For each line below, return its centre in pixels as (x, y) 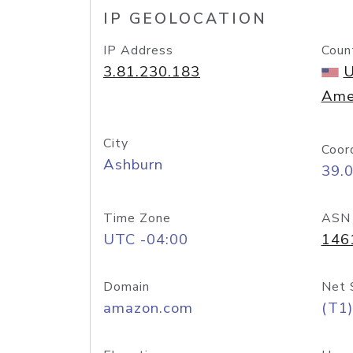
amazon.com (148, 308)
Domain (126, 287)
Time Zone (137, 218)
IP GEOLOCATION (185, 19)
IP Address (138, 50)
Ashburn (133, 165)
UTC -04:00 (146, 240)
